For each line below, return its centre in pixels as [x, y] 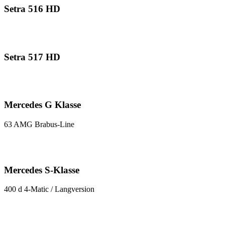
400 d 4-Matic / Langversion [49, 189]
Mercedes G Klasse [42, 105]
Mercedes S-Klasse [42, 170]
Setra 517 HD [32, 57]
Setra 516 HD [32, 9]
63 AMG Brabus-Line [39, 124]
